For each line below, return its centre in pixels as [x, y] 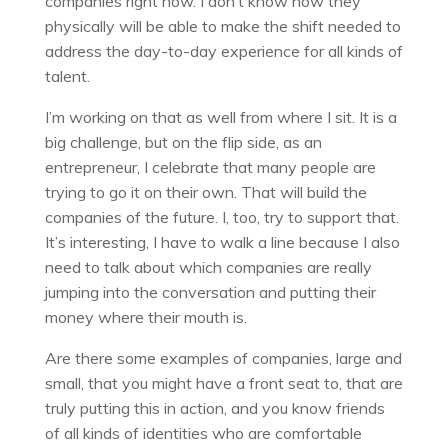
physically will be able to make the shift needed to [222, 25]
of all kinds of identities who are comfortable [203, 432]
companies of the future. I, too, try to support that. [221, 216]
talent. [67, 75]
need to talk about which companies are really [208, 266]
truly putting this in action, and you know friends [214, 407]
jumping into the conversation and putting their [210, 291]
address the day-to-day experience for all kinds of [223, 50]
